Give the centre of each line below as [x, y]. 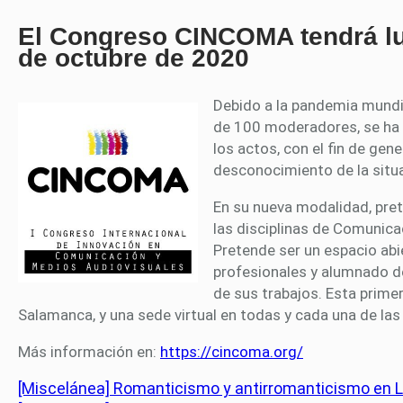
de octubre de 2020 [134, 58]
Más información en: [89, 352]
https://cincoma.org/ [232, 352]
